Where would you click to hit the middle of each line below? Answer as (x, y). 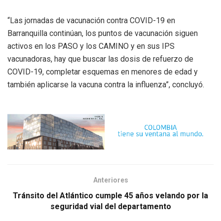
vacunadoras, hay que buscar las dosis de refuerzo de (100, 59)
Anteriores (110, 180)
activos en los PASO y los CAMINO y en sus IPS (91, 46)
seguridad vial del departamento (110, 207)
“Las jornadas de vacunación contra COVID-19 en (91, 20)
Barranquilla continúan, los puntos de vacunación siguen (103, 33)
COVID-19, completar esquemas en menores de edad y (103, 72)
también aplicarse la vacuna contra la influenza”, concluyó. (106, 84)
